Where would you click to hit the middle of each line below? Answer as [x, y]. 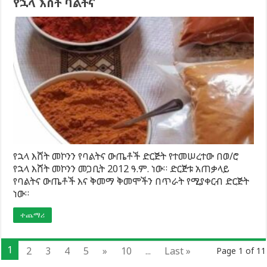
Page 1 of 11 [241, 251]
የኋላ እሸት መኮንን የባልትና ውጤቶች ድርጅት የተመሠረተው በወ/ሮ [126, 156]
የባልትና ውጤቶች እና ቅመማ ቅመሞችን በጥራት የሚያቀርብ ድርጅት [131, 181]
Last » [178, 251]
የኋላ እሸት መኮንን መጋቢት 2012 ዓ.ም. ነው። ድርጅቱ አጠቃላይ [122, 169]
